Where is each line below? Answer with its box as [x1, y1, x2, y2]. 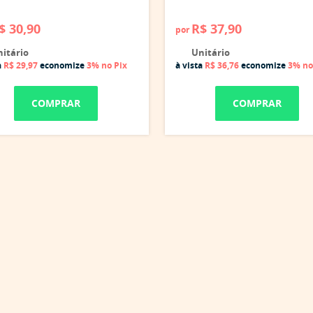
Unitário [189, 46, 230, 59]
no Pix [101, 59, 127, 71]
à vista [175, 59, 205, 71]
